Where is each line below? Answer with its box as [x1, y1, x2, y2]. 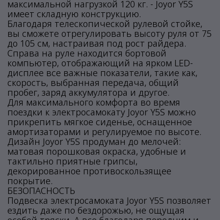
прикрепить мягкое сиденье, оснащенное [7, 116, 192, 128]
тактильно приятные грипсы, [7, 155, 137, 167]
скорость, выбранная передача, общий [7, 77, 179, 88]
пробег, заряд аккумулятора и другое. [7, 86, 169, 98]
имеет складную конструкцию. [7, 8, 141, 20]
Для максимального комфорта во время [7, 96, 180, 108]
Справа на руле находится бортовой [7, 47, 166, 59]
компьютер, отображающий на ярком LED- [7, 57, 193, 69]
